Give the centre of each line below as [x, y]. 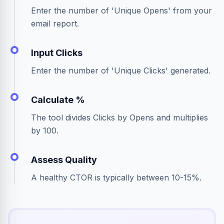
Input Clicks [57, 53]
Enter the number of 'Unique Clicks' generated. [121, 70]
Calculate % [58, 100]
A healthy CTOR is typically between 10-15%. [116, 177]
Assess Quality [64, 160]
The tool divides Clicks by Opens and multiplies [119, 117]
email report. [55, 23]
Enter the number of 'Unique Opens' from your [121, 10]
